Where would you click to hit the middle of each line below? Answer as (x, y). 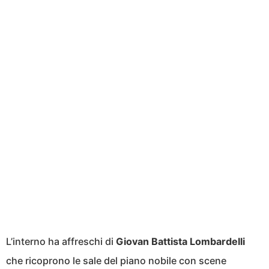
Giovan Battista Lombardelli (180, 241)
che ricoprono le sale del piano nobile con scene (116, 260)
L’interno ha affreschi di (61, 241)
